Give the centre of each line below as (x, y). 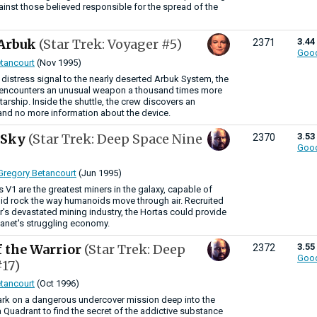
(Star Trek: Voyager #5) (110, 44)
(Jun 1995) (99, 173)
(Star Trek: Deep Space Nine (115, 139)
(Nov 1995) (58, 63)
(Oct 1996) (57, 283)
